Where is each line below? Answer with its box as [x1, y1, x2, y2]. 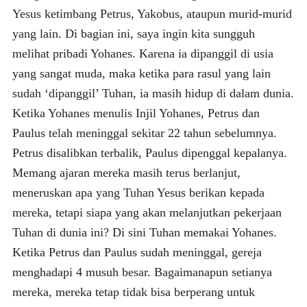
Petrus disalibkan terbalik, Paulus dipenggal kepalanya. [12, 145, 287, 160]
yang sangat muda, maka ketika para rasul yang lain [12, 66, 271, 80]
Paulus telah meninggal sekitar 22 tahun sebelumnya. [12, 125, 277, 140]
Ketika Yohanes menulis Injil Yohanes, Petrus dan [12, 106, 260, 120]
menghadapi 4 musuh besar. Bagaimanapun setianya [12, 265, 272, 279]
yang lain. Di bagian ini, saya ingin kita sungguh [12, 26, 255, 40]
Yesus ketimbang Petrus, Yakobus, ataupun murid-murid [12, 6, 292, 21]
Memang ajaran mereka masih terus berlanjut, [12, 165, 241, 180]
